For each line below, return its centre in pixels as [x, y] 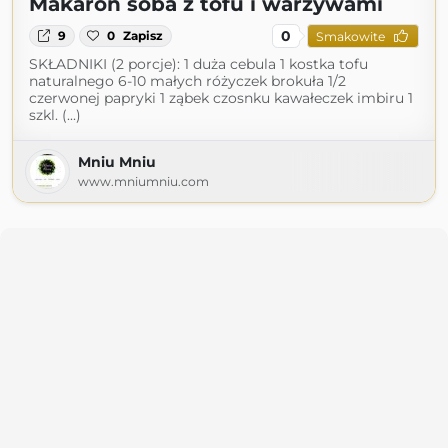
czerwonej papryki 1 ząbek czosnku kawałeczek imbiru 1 [221, 98]
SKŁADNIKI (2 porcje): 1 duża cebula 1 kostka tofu [198, 64]
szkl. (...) [55, 115]
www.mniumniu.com [143, 181]
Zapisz [143, 35]
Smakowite [350, 36]
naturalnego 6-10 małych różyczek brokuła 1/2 [187, 81]
